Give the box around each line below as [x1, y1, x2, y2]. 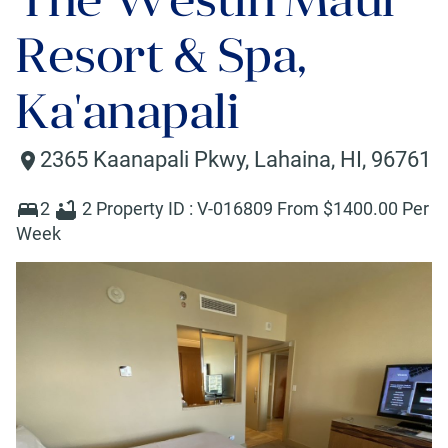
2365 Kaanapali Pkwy [40, 147, 245, 172]
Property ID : [96, 198, 197, 220]
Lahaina [254, 147, 331, 172]
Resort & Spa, [16, 28, 307, 83]
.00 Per [373, 198, 429, 220]
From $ [277, 198, 333, 220]
